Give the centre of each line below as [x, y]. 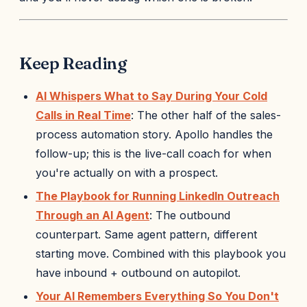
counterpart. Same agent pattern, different [146, 234]
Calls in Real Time [83, 115]
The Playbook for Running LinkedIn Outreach [158, 196]
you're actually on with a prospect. [127, 173]
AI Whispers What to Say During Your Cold [151, 96]
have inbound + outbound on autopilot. [138, 273]
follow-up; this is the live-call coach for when [153, 153]
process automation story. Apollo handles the [154, 134]
